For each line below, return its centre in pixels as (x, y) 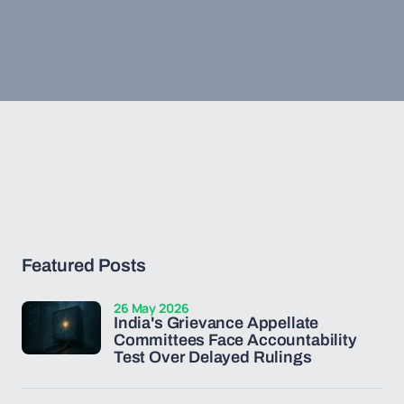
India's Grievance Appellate (216, 323)
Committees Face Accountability (235, 340)
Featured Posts (84, 265)
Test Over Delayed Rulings (213, 357)
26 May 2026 (151, 308)
